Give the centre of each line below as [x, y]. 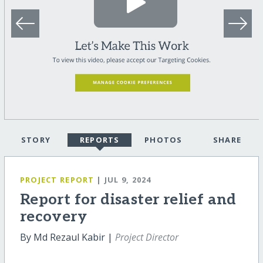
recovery [53, 217]
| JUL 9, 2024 [124, 180]
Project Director [146, 237]
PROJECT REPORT [57, 180]
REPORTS [100, 140]
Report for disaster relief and [128, 200]
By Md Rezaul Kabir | [67, 237]
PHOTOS [163, 140]
